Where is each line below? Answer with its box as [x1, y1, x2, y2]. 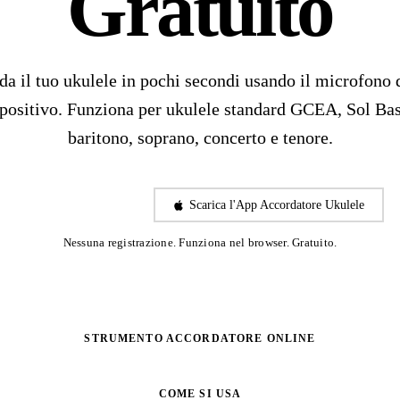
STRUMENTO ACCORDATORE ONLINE [84, 333, 316, 345]
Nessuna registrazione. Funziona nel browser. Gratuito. [62, 237, 337, 250]
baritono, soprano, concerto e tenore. [67, 128, 333, 148]
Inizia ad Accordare [36, 197, 134, 212]
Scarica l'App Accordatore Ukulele [189, 197, 364, 212]
